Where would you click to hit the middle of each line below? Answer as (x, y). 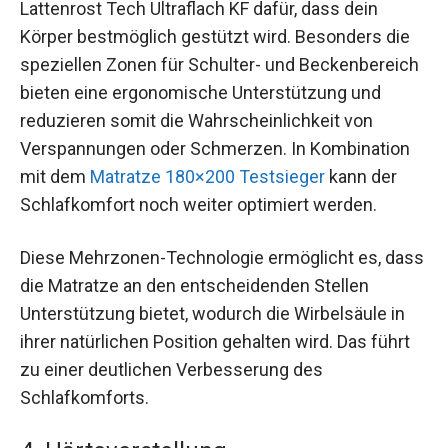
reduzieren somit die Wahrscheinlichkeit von (196, 120)
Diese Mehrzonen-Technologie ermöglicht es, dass (222, 257)
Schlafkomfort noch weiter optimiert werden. (198, 204)
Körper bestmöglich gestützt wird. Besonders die (215, 36)
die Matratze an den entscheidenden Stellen (194, 285)
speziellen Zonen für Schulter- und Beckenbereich (219, 64)
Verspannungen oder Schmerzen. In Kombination (215, 148)
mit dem (55, 176)
